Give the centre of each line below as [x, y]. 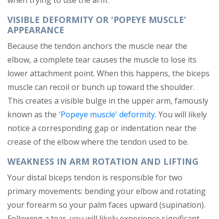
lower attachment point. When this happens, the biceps [109, 74]
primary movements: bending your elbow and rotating [107, 191]
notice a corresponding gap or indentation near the [102, 128]
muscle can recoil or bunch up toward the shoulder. [101, 87]
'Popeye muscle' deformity [107, 115]
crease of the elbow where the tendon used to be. [98, 142]
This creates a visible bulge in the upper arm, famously [108, 101]
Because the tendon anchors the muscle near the [97, 46]
